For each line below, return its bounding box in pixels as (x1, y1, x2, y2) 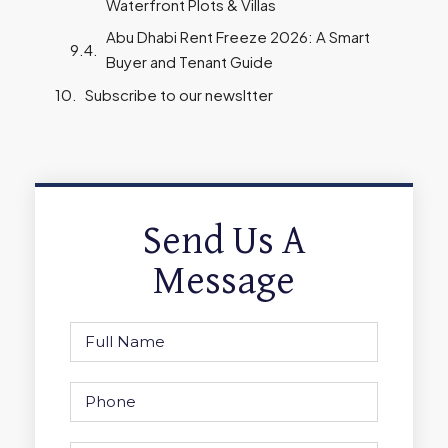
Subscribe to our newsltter (85, 84, 273, 104)
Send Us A (142, 221, 306, 262)
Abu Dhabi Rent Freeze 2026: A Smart (106, 27, 370, 47)
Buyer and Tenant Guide (106, 52, 273, 72)
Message (153, 261, 295, 302)
